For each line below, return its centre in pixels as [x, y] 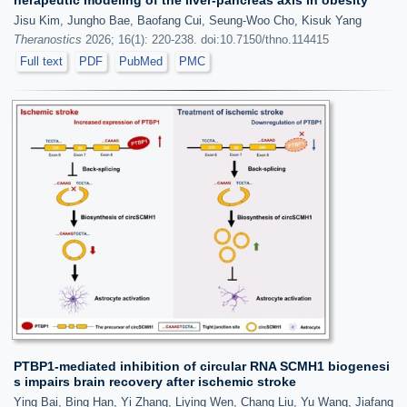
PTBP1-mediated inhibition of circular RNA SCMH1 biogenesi [202, 366]
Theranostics [48, 40]
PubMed [141, 62]
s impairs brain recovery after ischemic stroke [155, 381]
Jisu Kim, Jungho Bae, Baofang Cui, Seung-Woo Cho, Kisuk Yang [188, 21]
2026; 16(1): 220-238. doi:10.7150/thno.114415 [205, 40]
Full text [41, 62]
